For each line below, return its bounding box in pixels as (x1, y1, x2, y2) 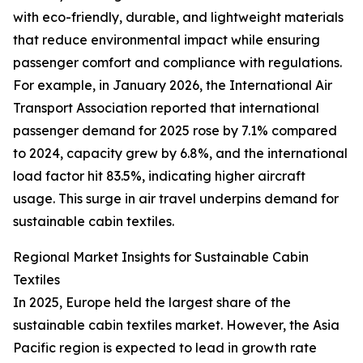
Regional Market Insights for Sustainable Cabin (13, 249, 309, 266)
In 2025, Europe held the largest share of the (13, 294, 291, 311)
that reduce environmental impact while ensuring (13, 32, 320, 49)
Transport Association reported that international (13, 100, 319, 117)
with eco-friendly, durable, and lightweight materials (13, 9, 344, 26)
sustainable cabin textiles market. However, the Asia (13, 317, 340, 334)
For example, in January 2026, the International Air (13, 77, 332, 94)
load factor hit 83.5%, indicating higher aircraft (13, 168, 305, 185)
